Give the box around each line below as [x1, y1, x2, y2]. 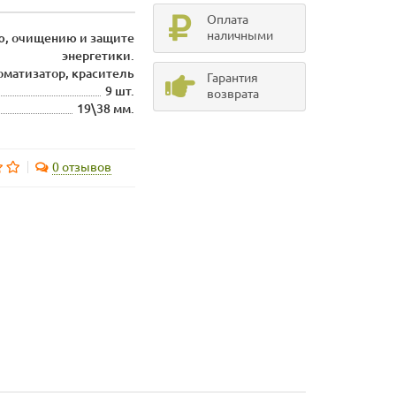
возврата [206, 87, 259, 102]
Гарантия [206, 71, 258, 86]
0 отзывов [51, 160, 111, 175]
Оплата [206, 12, 248, 27]
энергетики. [62, 49, 135, 64]
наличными [206, 28, 273, 43]
